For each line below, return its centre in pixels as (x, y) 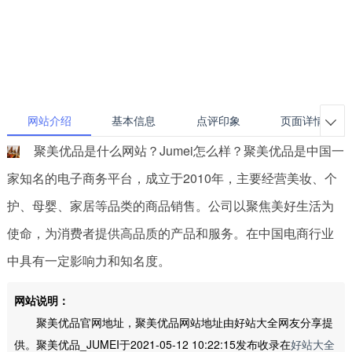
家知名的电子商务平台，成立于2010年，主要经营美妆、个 (172, 178)
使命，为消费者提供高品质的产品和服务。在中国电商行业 (170, 233)
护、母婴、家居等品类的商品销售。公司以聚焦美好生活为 (170, 205)
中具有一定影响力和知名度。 (88, 260)
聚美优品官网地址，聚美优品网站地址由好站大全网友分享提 (173, 322)
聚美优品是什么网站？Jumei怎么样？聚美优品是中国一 (189, 150)
